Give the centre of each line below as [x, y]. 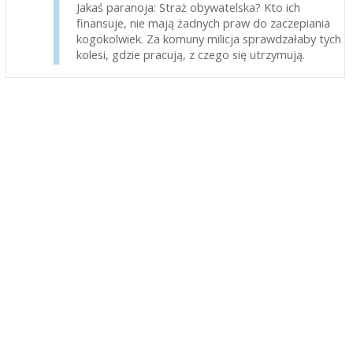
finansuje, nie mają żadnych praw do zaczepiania [203, 22]
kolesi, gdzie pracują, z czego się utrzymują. [190, 54]
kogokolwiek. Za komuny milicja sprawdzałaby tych [208, 38]
